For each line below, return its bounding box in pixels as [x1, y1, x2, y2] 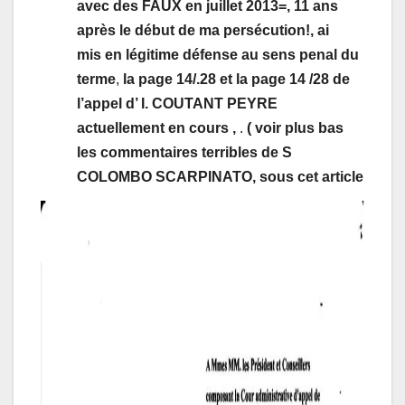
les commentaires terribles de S [77, 144, 292, 160]
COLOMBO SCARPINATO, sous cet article [77, 168, 363, 184]
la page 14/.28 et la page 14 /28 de [119, 71, 350, 87]
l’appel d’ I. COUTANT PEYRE [77, 95, 278, 111]
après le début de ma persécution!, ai [77, 22, 329, 38]
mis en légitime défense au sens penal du [77, 46, 359, 62]
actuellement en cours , [77, 119, 240, 136]
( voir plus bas [247, 119, 344, 136]
